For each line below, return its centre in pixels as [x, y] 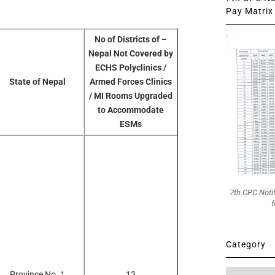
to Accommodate [130, 110]
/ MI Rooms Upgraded [130, 95]
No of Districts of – [130, 39]
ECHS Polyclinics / [130, 67]
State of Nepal [37, 81]
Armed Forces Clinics [130, 81]
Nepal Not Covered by [130, 53]
